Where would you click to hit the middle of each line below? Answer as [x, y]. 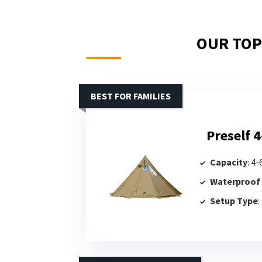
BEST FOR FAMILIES [131, 96]
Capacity [229, 162]
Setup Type [234, 200]
